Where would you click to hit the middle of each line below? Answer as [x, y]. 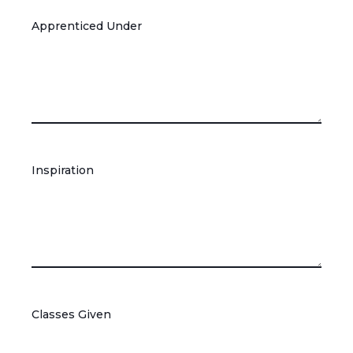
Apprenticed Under [87, 26]
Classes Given [71, 315]
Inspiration [63, 171]
